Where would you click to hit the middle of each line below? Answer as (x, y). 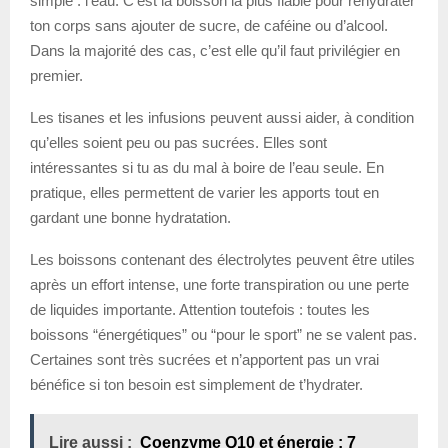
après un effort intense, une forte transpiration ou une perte (219, 285)
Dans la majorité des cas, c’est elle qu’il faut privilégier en (215, 51)
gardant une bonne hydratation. (130, 218)
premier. (56, 76)
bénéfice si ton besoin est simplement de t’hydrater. (196, 385)
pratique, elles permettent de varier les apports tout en (204, 193)
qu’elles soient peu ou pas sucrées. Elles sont (178, 143)
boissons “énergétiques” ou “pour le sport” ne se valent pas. (223, 335)
